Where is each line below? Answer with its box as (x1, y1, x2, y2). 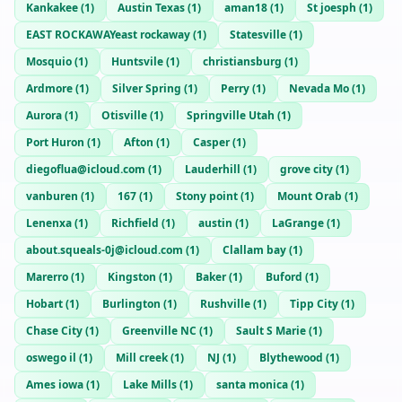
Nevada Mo (289, 81, 349, 96)
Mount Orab (277, 188, 342, 204)
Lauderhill (185, 162, 240, 177)
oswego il (26, 350, 76, 365)
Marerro (26, 269, 68, 284)
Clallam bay (223, 242, 286, 258)
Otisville (101, 108, 147, 123)
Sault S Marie (236, 323, 306, 338)
